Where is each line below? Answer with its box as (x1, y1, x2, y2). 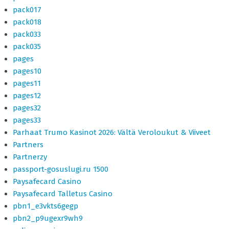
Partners (13, 140, 43, 149)
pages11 (13, 79, 41, 88)
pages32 (13, 103, 41, 112)
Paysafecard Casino (13, 177, 81, 186)
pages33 (13, 116, 41, 125)
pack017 (13, 5, 41, 14)
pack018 (13, 17, 41, 27)
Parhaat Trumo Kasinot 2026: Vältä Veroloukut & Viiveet (13, 128, 211, 137)
